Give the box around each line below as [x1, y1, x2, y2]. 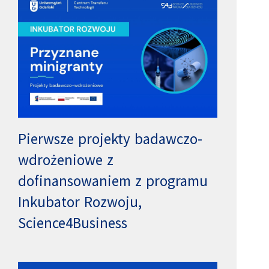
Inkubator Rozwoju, [18, 192, 142, 212]
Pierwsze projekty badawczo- [18, 129, 203, 149]
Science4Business [18, 213, 128, 233]
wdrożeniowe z [18, 150, 114, 170]
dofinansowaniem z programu [18, 171, 208, 191]
